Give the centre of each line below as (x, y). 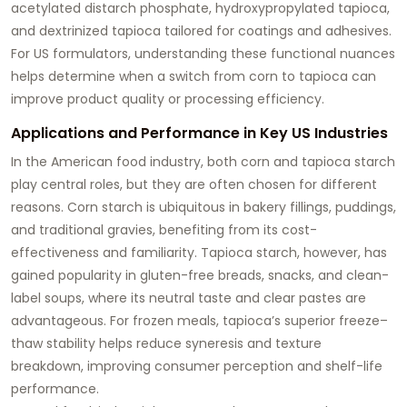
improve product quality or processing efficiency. (168, 99)
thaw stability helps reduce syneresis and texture (166, 343)
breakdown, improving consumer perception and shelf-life (197, 366)
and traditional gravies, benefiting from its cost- (164, 229)
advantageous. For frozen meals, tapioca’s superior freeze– (199, 320)
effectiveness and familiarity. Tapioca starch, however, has (199, 252)
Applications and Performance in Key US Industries (199, 133)
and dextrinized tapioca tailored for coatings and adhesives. (201, 30)
